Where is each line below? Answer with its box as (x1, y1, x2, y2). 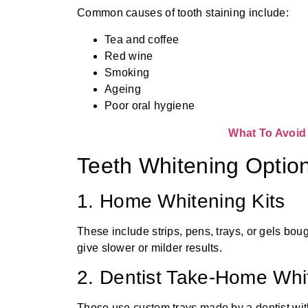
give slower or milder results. (77, 241, 223, 254)
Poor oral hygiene (104, 99, 195, 111)
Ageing (104, 82, 141, 95)
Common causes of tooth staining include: (77, 7, 289, 19)
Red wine (104, 49, 153, 62)
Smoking (104, 66, 150, 78)
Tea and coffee (104, 33, 179, 45)
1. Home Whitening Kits (77, 190, 285, 212)
